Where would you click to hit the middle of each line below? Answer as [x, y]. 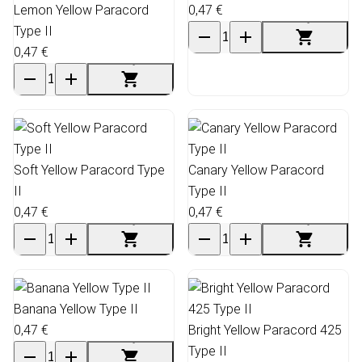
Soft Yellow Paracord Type [89, 170]
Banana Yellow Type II [76, 309]
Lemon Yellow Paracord [81, 10]
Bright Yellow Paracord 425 [265, 330]
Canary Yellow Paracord [256, 170]
